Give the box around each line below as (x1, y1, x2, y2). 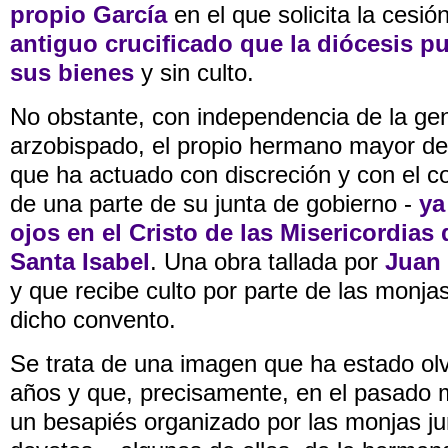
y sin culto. (134, 60, 254, 86)
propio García (10, 2, 167, 28)
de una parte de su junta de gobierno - (10, 191, 419, 217)
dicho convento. (10, 307, 183, 333)
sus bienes (10, 60, 134, 86)
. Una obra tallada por (150, 249, 378, 275)
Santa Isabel (10, 249, 150, 275)
